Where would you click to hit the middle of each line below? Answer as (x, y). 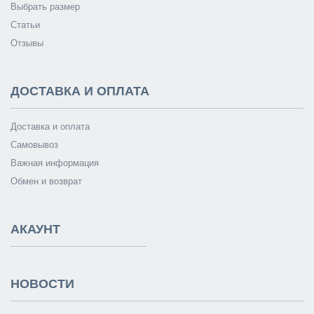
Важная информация (55, 163)
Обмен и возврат (46, 181)
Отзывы (27, 43)
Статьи (25, 25)
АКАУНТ (35, 229)
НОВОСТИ (42, 284)
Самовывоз (34, 144)
